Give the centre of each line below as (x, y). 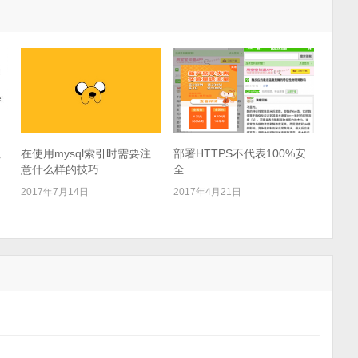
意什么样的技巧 (60, 169)
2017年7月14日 (54, 191)
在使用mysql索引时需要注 (86, 153)
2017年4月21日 (208, 191)
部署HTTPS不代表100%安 (240, 153)
